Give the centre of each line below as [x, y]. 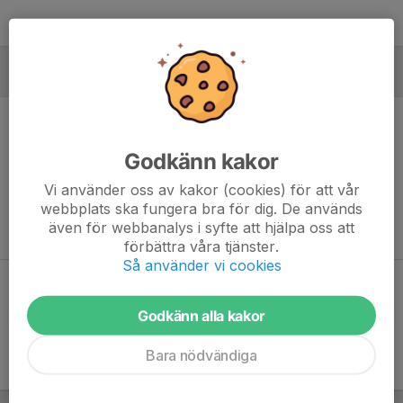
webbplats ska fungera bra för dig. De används [201, 208]
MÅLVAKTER [51, 80]
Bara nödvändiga [201, 355]
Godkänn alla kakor [201, 315]
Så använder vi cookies [201, 265]
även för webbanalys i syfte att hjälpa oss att [201, 227]
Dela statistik [51, 287]
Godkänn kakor [201, 161]
